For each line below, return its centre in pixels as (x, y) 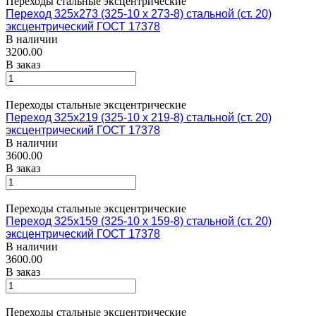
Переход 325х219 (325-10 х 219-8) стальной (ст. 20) (139, 117)
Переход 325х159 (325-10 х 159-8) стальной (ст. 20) (139, 221)
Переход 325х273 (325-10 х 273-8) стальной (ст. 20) (139, 13)
